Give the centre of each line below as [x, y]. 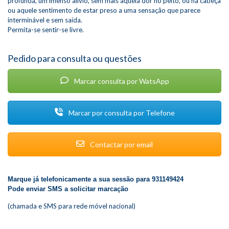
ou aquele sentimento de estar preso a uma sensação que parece [104, 10]
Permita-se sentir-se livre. [46, 30]
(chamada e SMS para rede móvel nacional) [72, 206]
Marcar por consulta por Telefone [121, 113]
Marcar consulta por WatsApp [121, 81]
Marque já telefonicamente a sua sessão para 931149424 [96, 179]
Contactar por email [121, 144]
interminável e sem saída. [45, 20]
